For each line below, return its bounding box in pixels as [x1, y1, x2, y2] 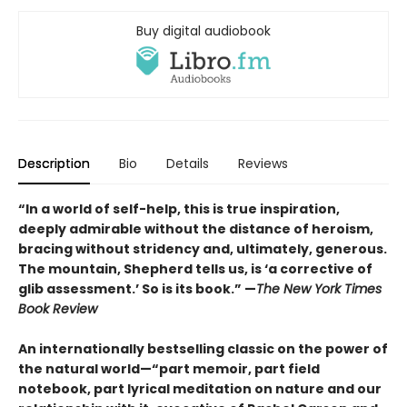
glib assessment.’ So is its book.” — [18, 280, 256, 299]
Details [166, 154, 209, 174]
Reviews [238, 154, 288, 174]
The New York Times [256, 280, 382, 299]
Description [18, 154, 90, 174]
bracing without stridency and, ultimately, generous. [18, 240, 387, 259]
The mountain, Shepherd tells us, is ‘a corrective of [18, 260, 372, 279]
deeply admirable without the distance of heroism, [18, 220, 373, 239]
